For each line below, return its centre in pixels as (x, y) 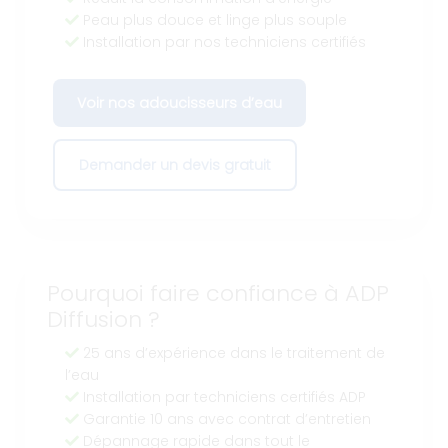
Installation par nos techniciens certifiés (222, 41)
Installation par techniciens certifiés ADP (222, 397)
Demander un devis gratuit (175, 164)
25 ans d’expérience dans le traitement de (232, 353)
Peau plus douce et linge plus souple (213, 19)
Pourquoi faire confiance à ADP (218, 293)
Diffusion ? (103, 319)
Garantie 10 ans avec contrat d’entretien (225, 419)
